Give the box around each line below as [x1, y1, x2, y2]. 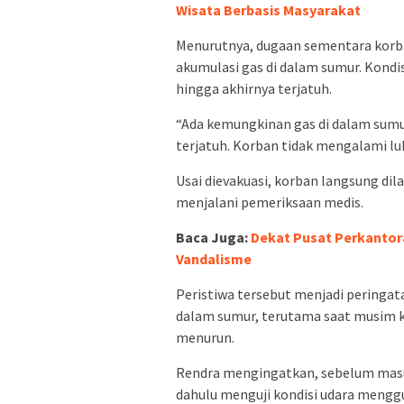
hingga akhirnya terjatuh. [176, 79, 332, 98]
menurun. [176, 328, 234, 347]
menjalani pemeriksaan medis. [176, 193, 363, 212]
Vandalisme [176, 250, 252, 269]
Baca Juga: [176, 228, 251, 247]
